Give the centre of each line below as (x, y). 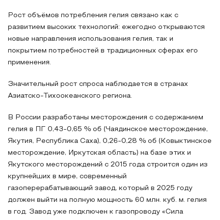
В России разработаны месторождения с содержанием (106, 118)
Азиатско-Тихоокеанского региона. (70, 96)
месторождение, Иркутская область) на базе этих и (99, 153)
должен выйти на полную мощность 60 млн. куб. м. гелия (107, 200)
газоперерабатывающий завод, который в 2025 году (100, 188)
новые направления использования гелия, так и (91, 39)
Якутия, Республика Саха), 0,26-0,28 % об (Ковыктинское (110, 141)
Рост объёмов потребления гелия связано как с (93, 15)
